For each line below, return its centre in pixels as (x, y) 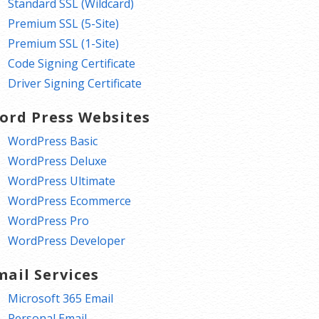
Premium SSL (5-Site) (64, 24)
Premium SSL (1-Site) (64, 44)
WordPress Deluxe (58, 161)
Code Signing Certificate (72, 64)
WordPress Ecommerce (70, 201)
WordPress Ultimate (62, 181)
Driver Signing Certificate (75, 84)
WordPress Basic (53, 141)
